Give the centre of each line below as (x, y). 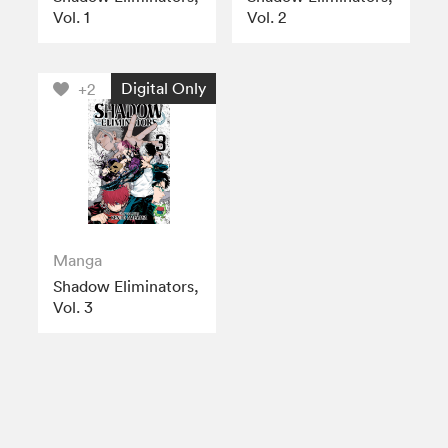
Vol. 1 (72, 16)
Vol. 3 (73, 307)
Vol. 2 (267, 16)
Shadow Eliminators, (126, 286)
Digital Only (163, 87)
